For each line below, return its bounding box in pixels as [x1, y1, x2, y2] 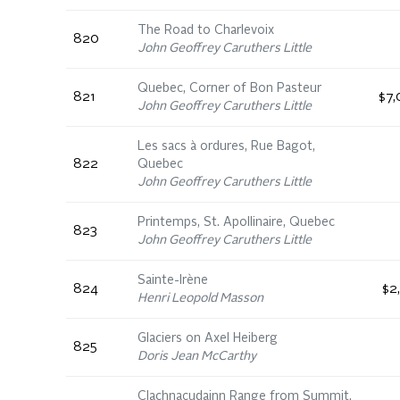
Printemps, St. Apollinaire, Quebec [137, 216, 335, 229]
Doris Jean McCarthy [137, 350, 256, 362]
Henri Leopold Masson [137, 292, 263, 304]
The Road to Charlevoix [137, 24, 274, 37]
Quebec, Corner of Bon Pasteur [137, 82, 321, 95]
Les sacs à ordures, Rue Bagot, [137, 140, 315, 153]
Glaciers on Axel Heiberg [137, 332, 278, 345]
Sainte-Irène [137, 274, 208, 287]
